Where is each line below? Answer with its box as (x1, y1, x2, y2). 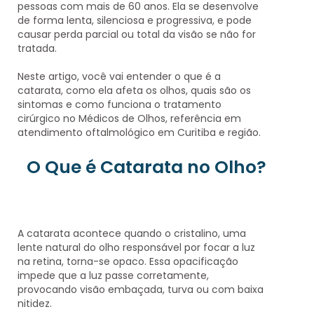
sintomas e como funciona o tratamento (18, 97, 221, 112)
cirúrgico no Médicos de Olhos (18, 111, 165, 126)
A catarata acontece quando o (18, 226, 174, 240)
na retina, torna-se (18, 254, 113, 268)
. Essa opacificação (144, 254, 238, 268)
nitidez (18, 296, 50, 310)
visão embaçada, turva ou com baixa (80, 282, 264, 296)
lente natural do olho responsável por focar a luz (18, 240, 255, 254)
